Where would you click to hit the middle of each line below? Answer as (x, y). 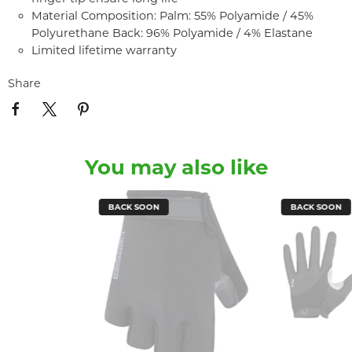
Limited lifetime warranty (104, 50)
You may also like (176, 168)
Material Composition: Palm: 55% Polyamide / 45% (172, 16)
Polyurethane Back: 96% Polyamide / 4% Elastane (172, 33)
